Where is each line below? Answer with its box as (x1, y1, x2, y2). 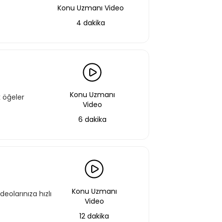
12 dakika (79, 211, 109, 221)
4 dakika (76, 18, 105, 28)
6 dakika (78, 114, 107, 124)
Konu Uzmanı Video (57, 3, 124, 13)
